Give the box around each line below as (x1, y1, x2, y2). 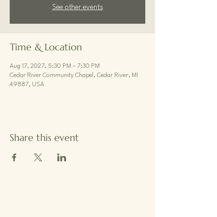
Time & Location (10, 41, 82, 53)
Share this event (10, 132, 79, 144)
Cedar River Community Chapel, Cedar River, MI (10, 72, 138, 78)
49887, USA (10, 81, 44, 88)
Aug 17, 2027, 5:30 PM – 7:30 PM (10, 63, 100, 69)
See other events (52, 4, 103, 11)
